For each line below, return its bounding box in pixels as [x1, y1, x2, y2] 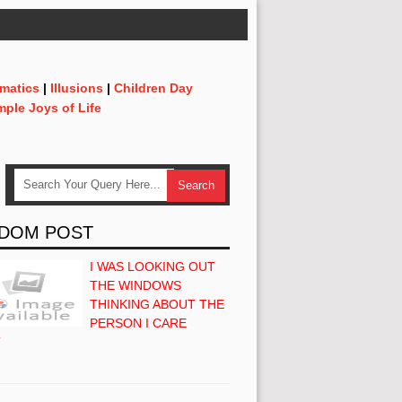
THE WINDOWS [90, 277, 181, 293]
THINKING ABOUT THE [90, 296, 224, 311]
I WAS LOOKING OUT [90, 258, 215, 274]
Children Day [114, 81, 193, 95]
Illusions [50, 81, 103, 95]
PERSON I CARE [90, 315, 187, 330]
